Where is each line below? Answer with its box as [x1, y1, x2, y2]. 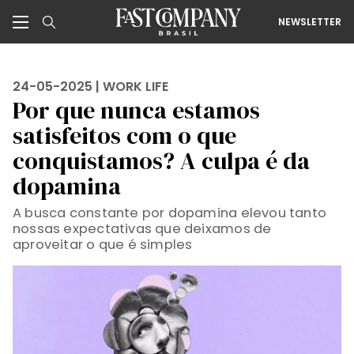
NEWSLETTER [278, 14, 341, 28]
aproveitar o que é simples [13, 235, 193, 254]
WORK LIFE [103, 77, 168, 96]
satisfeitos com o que [13, 119, 236, 152]
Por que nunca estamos [13, 94, 260, 126]
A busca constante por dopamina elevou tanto [13, 204, 327, 222]
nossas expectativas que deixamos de [13, 220, 272, 238]
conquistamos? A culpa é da [13, 145, 310, 177]
